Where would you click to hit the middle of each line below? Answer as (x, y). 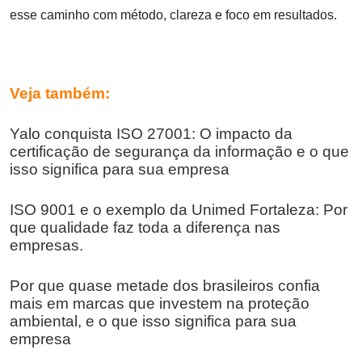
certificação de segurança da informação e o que (179, 151)
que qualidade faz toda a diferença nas (145, 228)
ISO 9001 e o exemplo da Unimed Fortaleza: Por (179, 210)
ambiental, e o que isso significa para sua (153, 322)
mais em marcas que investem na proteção (160, 304)
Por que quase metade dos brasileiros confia (165, 286)
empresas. (46, 246)
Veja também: (62, 93)
